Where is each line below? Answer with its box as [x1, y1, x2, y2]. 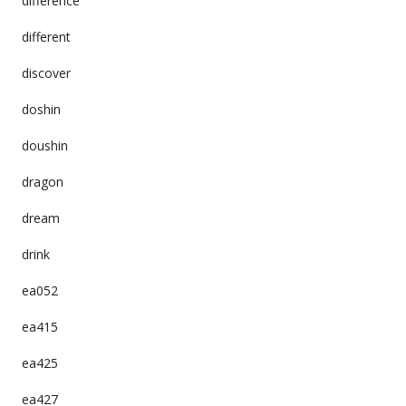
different [21, 27, 71, 45]
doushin [21, 136, 68, 154]
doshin [21, 100, 61, 118]
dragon [21, 172, 63, 190]
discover [21, 63, 71, 82]
